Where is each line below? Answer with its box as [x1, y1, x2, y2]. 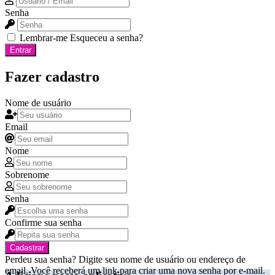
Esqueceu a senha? [70, 32, 143, 43]
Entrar [10, 45, 31, 55]
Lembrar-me [20, 32, 68, 43]
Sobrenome [5, 169, 49, 180]
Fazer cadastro [5, 68, 99, 85]
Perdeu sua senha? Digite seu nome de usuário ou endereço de [5, 254, 246, 265]
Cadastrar [10, 242, 44, 252]
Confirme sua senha [5, 217, 82, 228]
